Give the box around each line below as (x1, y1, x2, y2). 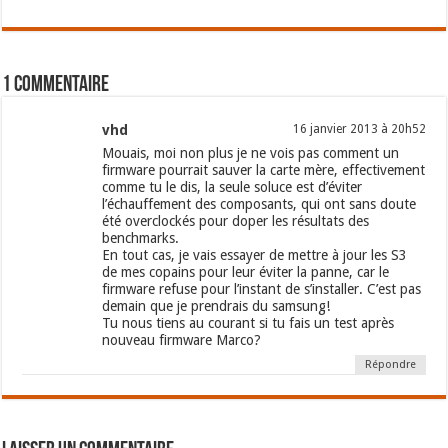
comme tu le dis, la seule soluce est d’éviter (102, 179, 363, 196)
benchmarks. (102, 230, 180, 247)
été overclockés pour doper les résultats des (102, 213, 370, 230)
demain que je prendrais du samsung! (102, 298, 331, 315)
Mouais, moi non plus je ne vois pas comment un (102, 145, 400, 162)
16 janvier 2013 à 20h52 (292, 122, 426, 137)
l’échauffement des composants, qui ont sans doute (102, 196, 417, 213)
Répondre (364, 358, 416, 372)
